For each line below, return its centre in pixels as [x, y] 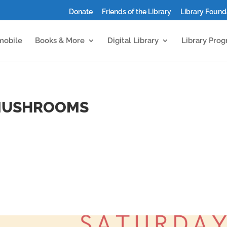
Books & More [60, 41]
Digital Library [133, 41]
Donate [81, 11]
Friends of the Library [137, 11]
